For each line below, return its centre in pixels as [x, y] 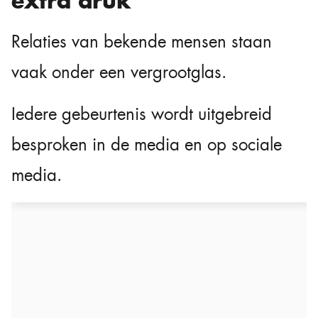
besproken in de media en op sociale [147, 145]
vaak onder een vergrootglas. [119, 73]
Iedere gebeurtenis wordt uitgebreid [142, 115]
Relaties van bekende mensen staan [142, 42]
